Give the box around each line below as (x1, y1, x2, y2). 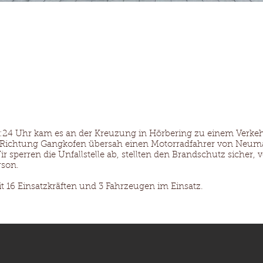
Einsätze (146, 10, 183, 20)
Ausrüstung (4, 10, 56, 20)
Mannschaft (75, 10, 127, 20)
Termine (201, 10, 240, 20)
